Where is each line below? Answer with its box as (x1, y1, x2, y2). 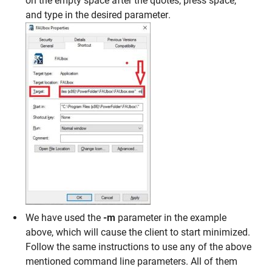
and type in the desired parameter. (25, 9, 171, 21)
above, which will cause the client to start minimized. (25, 226, 251, 238)
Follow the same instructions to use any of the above (25, 240, 252, 253)
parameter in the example (115, 211, 227, 223)
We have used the (25, 211, 104, 223)
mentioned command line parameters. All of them (25, 255, 238, 267)
